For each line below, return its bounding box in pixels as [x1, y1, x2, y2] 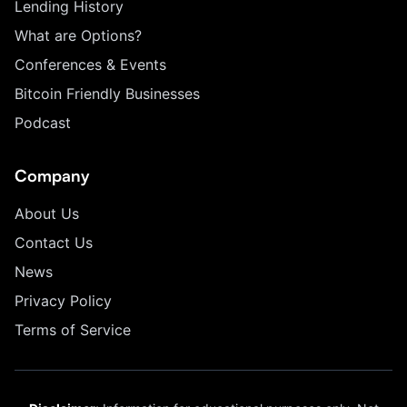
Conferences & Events [15, 55, 166, 74]
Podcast [15, 114, 71, 132]
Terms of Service [15, 321, 131, 339]
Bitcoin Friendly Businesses [15, 84, 200, 103]
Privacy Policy [15, 292, 112, 310]
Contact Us [15, 233, 93, 252]
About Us [15, 204, 79, 223]
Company [15, 165, 90, 185]
